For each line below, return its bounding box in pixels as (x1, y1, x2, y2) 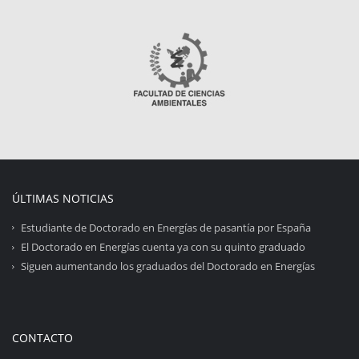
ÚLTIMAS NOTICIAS (12, 190, 114, 206)
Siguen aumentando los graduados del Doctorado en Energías (21, 259, 315, 274)
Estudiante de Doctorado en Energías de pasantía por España (21, 220, 311, 235)
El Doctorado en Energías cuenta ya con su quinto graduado (21, 240, 305, 254)
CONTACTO (12, 330, 73, 346)
